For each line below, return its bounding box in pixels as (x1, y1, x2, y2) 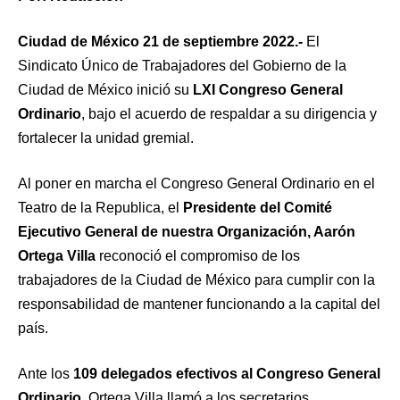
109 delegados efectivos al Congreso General (70, 366, 380, 382)
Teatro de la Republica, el (18, 200, 179, 216)
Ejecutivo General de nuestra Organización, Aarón (18, 224, 355, 240)
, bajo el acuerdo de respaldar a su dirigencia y (81, 106, 377, 122)
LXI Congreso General (189, 82, 343, 98)
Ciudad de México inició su (18, 82, 189, 98)
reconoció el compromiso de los (96, 248, 300, 264)
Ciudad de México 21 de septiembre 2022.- (18, 34, 306, 50)
